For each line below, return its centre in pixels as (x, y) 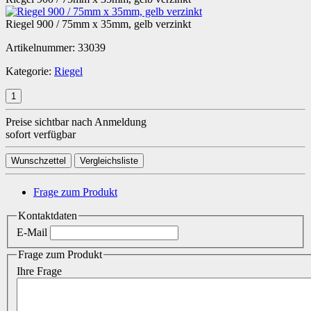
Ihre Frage (39, 271)
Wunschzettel (39, 160)
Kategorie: (30, 71)
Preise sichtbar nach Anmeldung (76, 121)
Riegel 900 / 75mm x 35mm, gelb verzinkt (98, 24)
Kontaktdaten (48, 215)
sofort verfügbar (41, 134)
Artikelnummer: (42, 47)
